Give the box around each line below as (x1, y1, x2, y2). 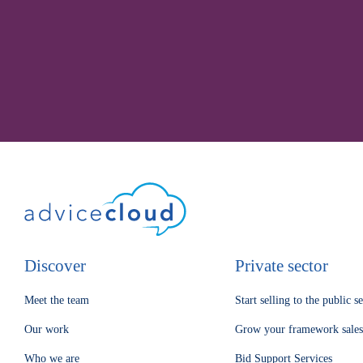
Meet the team (24, 293, 89, 306)
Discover (24, 255, 86, 275)
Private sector (235, 255, 329, 275)
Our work (24, 322, 69, 335)
